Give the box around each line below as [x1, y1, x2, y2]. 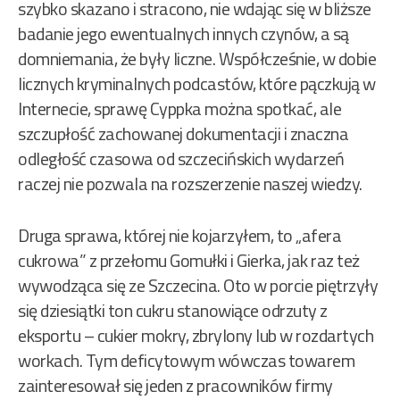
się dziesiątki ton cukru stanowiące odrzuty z [18, 296, 328, 325]
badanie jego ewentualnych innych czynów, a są [18, 20, 349, 48]
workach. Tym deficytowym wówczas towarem [18, 346, 354, 375]
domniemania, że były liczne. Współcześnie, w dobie [18, 45, 376, 73]
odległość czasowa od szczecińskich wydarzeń [18, 145, 345, 173]
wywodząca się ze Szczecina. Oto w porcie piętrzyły [18, 271, 378, 300]
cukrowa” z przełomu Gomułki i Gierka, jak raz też [18, 246, 360, 275]
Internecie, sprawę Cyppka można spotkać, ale [18, 95, 341, 123]
